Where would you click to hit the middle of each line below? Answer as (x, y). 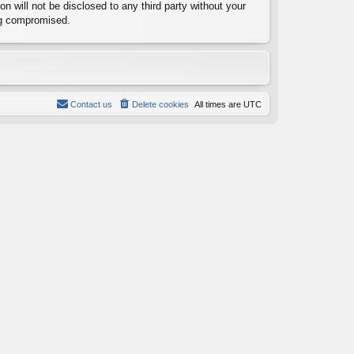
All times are (219, 104)
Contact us (91, 104)
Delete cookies (160, 104)
